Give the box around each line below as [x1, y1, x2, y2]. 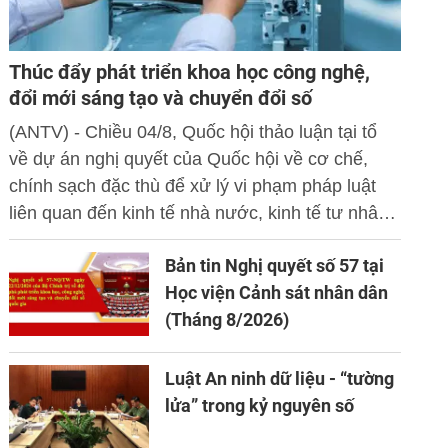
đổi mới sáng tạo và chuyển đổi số [9, 86, 313, 111]
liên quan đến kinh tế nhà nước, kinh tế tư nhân [9, 203, 389, 224]
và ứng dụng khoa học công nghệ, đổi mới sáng [9, 230, 392, 251]
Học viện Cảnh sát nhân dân [165, 282, 389, 304]
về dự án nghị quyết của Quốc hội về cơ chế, [9, 149, 369, 170]
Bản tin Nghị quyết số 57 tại [165, 255, 385, 277]
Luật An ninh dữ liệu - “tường [165, 368, 395, 390]
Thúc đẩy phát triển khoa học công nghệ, [9, 60, 371, 85]
